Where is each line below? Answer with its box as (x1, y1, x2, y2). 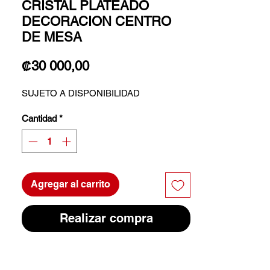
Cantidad (22, 113, 57, 124)
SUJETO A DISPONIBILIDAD (22, 88, 140, 99)
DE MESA (22, 30, 82, 45)
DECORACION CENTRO (22, 14, 171, 30)
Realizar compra (59, 210, 153, 225)
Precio (89, 58, 126, 74)
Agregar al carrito (31, 178, 110, 190)
